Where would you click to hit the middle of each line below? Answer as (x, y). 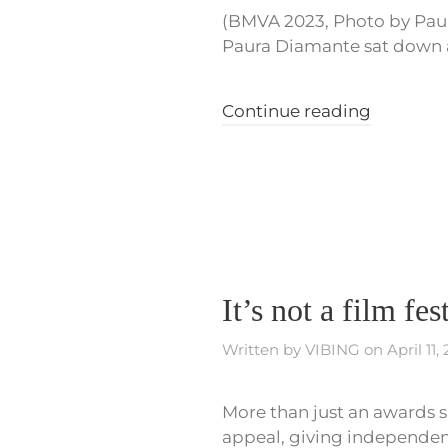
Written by (263, 350)
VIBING (332, 350)
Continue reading (296, 111)
